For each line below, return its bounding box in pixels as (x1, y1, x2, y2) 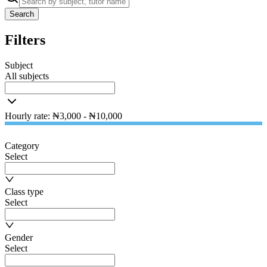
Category (5, 140, 39, 151)
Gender (5, 232, 33, 243)
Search (10, 9, 34, 18)
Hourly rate (5, 110, 48, 121)
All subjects (5, 70, 49, 81)
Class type (5, 186, 44, 197)
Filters (5, 32, 45, 48)
